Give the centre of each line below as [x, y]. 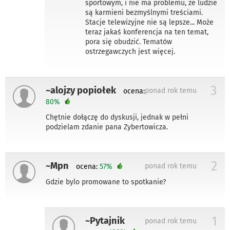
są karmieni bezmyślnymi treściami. [144, 12]
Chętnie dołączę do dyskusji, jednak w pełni [117, 117]
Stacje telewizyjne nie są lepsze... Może [149, 22]
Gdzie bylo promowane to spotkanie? [106, 182]
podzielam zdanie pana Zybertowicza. [107, 127]
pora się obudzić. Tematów [129, 42]
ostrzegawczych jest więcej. [130, 51]
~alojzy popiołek [81, 90]
